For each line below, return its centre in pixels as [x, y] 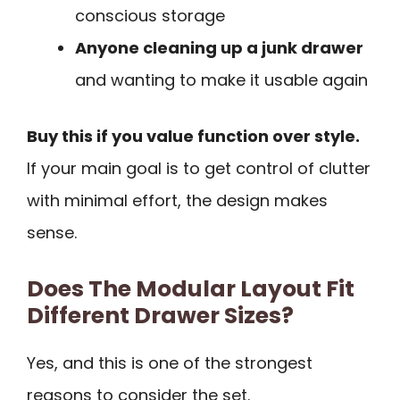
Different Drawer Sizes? [160, 316]
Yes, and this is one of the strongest [170, 363]
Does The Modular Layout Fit [191, 289]
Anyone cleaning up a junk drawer [219, 47]
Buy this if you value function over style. [193, 136]
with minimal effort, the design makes [177, 200]
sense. [52, 232]
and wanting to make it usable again [221, 79]
